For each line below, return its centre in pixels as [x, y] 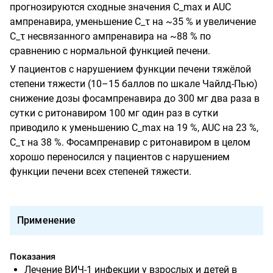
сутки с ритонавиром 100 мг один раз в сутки [114, 113]
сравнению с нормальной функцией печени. [110, 51]
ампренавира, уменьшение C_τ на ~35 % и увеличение [133, 21]
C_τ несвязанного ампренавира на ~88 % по [110, 36]
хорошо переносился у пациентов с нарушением [120, 157]
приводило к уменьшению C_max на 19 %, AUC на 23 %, [134, 127]
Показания [33, 256]
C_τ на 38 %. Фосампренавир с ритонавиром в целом [130, 142]
